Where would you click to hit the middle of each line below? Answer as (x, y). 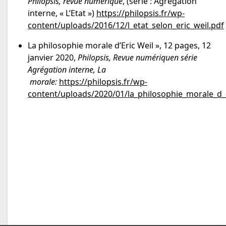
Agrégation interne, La (67, 70)
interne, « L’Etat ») (62, 13)
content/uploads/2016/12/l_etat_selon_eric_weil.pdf (126, 25)
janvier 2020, (53, 58)
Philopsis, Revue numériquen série (137, 58)
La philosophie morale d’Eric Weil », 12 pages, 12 (119, 46)
